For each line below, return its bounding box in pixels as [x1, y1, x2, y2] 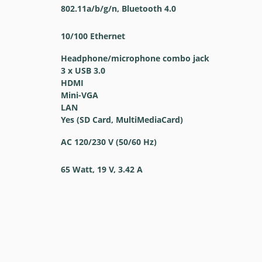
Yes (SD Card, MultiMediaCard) [60, 114, 183, 125]
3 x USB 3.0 [60, 65, 105, 76]
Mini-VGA [60, 89, 98, 101]
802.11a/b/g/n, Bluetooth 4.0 [60, 3, 176, 14]
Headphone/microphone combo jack [60, 53, 209, 64]
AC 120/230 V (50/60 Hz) [60, 136, 157, 147]
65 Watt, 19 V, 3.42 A [60, 164, 143, 175]
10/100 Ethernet [60, 30, 125, 42]
